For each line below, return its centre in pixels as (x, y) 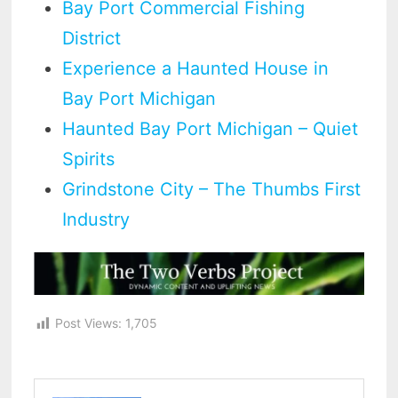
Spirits (89, 159)
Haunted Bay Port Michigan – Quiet (211, 128)
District (92, 38)
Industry (96, 219)
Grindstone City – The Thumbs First (212, 189)
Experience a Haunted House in (196, 68)
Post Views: (89, 323)
